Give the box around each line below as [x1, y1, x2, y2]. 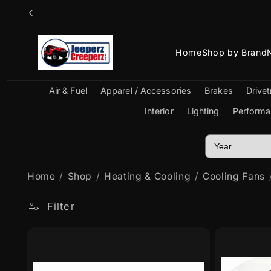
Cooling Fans [203, 170, 266, 182]
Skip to [19, 3, 56, 16]
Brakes [204, 85, 233, 96]
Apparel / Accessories [100, 85, 192, 96]
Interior [144, 105, 174, 116]
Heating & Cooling [104, 170, 191, 182]
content [19, 15, 60, 27]
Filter [47, 200, 75, 212]
